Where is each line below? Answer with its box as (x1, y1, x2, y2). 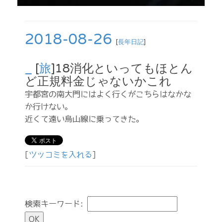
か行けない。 (25, 103, 72, 111)
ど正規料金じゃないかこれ (25, 74, 171, 89)
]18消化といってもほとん (51, 61, 193, 76)
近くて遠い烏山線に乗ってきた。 (25, 115, 144, 123)
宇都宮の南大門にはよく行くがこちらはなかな (25, 90, 191, 98)
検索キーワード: (25, 200, 87, 208)
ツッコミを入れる (29, 151, 92, 159)
